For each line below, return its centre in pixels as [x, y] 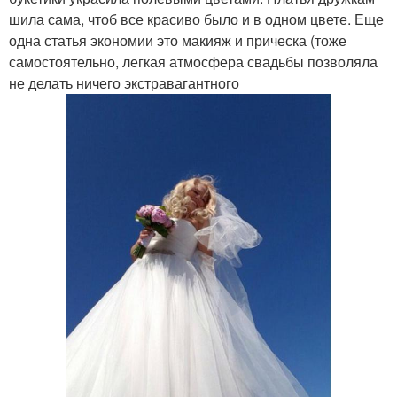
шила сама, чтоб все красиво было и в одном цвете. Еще [196, 19]
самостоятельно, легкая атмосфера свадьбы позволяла [193, 62]
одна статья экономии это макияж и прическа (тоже [178, 40]
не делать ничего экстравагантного [124, 83]
